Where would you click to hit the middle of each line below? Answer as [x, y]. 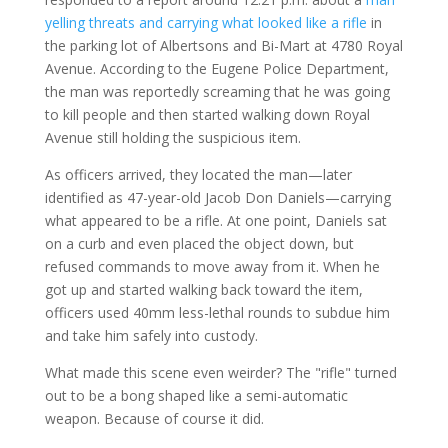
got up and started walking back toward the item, [203, 289]
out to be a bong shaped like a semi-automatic [196, 395]
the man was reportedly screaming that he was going [217, 91]
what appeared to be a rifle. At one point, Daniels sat [215, 220]
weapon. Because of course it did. [154, 418]
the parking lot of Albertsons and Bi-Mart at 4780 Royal [223, 45]
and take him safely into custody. [151, 335]
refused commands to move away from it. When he [212, 266]
